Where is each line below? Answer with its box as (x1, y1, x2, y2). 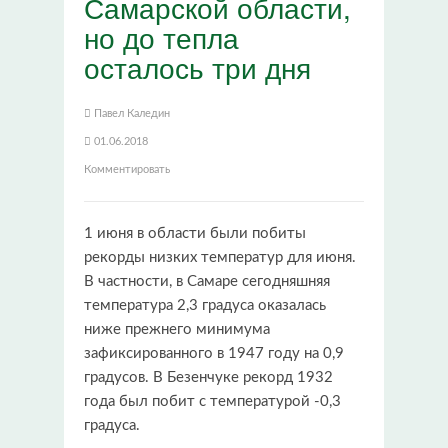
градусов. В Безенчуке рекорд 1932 (84, 369, 333, 385)
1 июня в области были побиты (84, 225, 306, 241)
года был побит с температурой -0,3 (84, 393, 341, 409)
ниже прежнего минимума (84, 321, 270, 337)
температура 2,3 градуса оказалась (84, 297, 326, 313)
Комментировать (84, 163, 170, 175)
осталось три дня (84, 46, 311, 87)
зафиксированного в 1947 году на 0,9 (84, 345, 344, 361)
